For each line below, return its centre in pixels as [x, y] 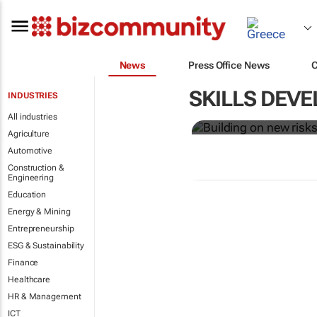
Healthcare [29, 279]
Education [27, 195]
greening [245, 97]
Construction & [36, 168]
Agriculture [29, 134]
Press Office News [229, 65]
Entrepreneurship [41, 229]
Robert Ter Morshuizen [249, 117]
